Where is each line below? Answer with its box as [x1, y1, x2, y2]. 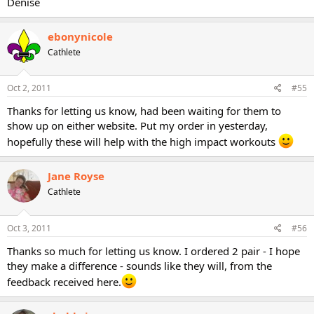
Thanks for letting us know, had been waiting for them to [7, 104, 281, 118]
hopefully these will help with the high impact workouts [7, 135, 278, 149]
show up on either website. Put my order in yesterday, [7, 118, 268, 132]
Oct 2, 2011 [7, 82, 51, 94]
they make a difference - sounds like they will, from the [7, 258, 272, 273]
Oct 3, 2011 [7, 221, 51, 234]
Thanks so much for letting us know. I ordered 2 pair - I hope [7, 243, 300, 258]
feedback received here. [7, 274, 121, 289]
